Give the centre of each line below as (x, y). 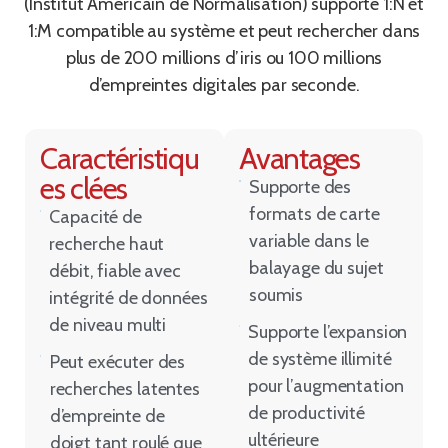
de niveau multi (108, 324)
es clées (84, 188)
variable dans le (309, 240)
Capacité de (95, 216)
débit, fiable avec (115, 270)
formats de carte (314, 213)
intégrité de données (128, 297)
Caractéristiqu (119, 158)
